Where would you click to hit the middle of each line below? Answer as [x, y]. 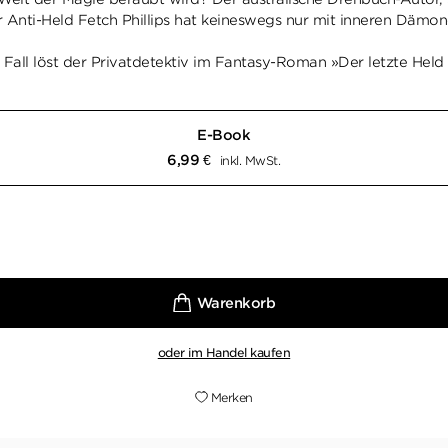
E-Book [224, 135]
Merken [231, 397]
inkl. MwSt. [250, 160]
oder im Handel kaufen [224, 352]
